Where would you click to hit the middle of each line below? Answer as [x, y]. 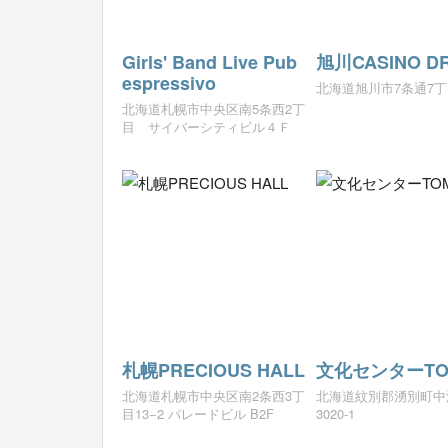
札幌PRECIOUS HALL [213, 370]
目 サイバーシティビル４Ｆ [206, 127]
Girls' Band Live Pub [209, 62]
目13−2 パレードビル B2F [198, 414]
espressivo [169, 83]
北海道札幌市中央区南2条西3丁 [213, 396]
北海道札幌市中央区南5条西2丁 [213, 109]
